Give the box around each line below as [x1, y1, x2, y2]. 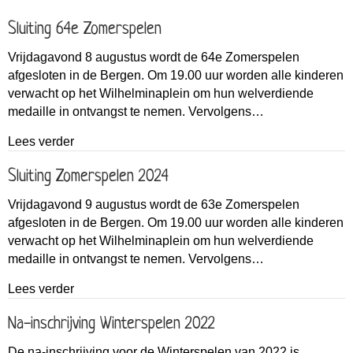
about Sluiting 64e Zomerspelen [73, 134, 252, 148]
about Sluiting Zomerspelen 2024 [73, 281, 259, 295]
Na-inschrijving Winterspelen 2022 [8, 315, 215, 334]
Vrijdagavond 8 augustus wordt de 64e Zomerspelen [8, 50, 299, 65]
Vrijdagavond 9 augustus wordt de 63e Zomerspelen [8, 198, 299, 212]
